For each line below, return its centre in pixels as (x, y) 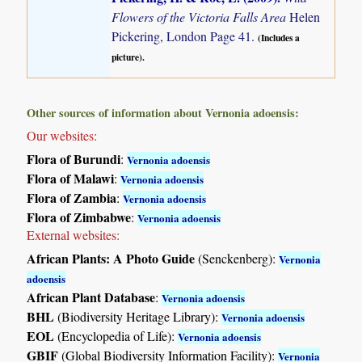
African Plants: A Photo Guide (111, 258)
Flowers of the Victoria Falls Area (201, 17)
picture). (128, 57)
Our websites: (62, 135)
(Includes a (279, 38)
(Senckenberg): (237, 258)
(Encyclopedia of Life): (116, 335)
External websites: (74, 234)
